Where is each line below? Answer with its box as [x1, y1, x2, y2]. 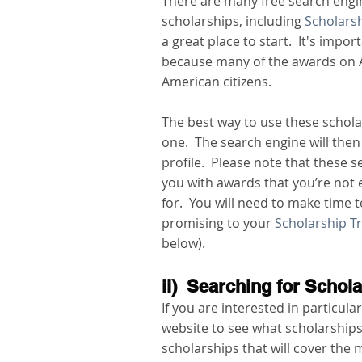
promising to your [162, 214, 275, 233]
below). [162, 234, 208, 253]
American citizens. [162, 73, 278, 91]
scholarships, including [162, 12, 305, 31]
